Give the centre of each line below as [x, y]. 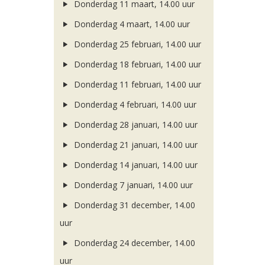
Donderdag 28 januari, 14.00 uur [134, 125]
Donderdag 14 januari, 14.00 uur [134, 165]
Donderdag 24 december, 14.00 [133, 243]
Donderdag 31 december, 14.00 [133, 205]
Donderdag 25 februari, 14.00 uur [136, 44]
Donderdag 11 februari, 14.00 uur [136, 84]
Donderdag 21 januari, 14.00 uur [134, 145]
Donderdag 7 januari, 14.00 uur [132, 185]
